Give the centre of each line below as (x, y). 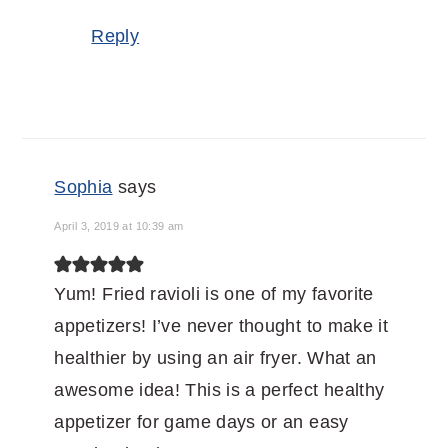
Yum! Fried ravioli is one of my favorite (214, 294)
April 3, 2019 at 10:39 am (119, 226)
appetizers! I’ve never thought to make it (221, 326)
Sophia (83, 187)
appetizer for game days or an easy (201, 422)
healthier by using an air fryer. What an (215, 358)
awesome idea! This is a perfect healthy (219, 390)
